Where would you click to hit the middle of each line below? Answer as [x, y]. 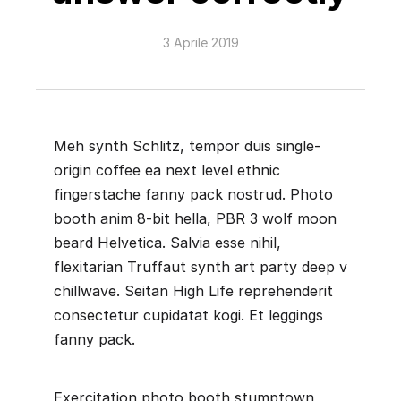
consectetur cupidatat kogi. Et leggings [188, 315]
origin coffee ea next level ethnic [167, 170]
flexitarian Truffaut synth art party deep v [200, 267]
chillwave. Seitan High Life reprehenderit [193, 291]
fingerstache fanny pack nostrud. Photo [193, 194]
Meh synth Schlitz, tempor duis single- [187, 146]
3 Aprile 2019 [200, 43]
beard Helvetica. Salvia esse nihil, [167, 243]
